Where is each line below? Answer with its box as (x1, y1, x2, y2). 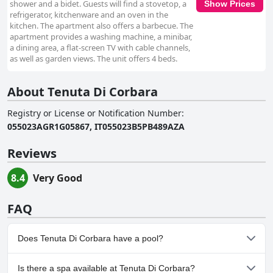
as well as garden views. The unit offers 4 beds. (10, 53, 177, 65)
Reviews (7, 145, 57, 162)
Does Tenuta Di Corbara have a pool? (18, 233, 163, 244)
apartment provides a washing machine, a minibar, (10, 31, 192, 43)
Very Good (33, 171, 82, 185)
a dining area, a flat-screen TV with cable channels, (10, 42, 190, 54)
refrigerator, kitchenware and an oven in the (10, 9, 168, 21)
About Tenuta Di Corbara (7, 83, 158, 101)
